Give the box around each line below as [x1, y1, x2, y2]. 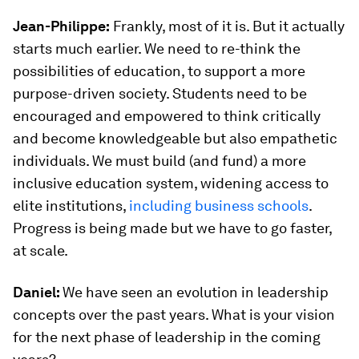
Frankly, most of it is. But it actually [110, 18, 345, 34]
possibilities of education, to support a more [13, 63, 305, 79]
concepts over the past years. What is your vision [13, 306, 335, 323]
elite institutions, [13, 197, 129, 214]
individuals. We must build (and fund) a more [13, 152, 306, 169]
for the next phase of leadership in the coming [13, 329, 321, 345]
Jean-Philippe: [13, 18, 110, 34]
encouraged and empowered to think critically [13, 107, 321, 124]
